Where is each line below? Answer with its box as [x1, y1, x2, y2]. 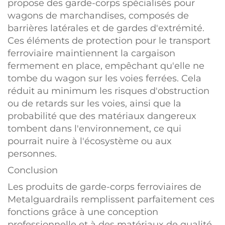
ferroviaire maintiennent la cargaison [8, 48, 175, 59]
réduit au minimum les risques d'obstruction [8, 85, 209, 96]
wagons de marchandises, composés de [8, 10, 189, 21]
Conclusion [8, 165, 58, 176]
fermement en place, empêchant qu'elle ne [8, 60, 204, 71]
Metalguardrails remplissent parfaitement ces [8, 194, 214, 205]
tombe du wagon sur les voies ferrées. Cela [8, 73, 201, 84]
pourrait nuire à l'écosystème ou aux [8, 136, 172, 147]
